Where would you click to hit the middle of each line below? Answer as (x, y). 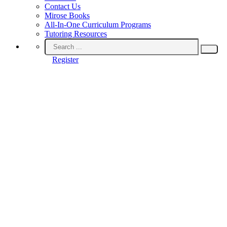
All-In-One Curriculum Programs (98, 25)
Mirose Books (67, 15)
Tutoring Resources (76, 34)
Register (65, 60)
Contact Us (63, 6)
